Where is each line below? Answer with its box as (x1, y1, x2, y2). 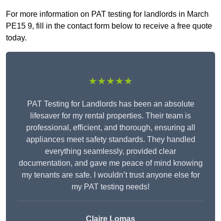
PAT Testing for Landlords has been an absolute (27, 100, 194, 109)
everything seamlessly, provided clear (45, 147, 176, 156)
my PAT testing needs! (72, 183, 149, 191)
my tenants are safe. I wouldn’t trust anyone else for (21, 171, 200, 180)
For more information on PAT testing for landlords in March (6, 10, 209, 19)
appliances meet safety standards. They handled (26, 135, 195, 144)
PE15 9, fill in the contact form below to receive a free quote (6, 22, 212, 31)
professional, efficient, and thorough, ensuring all (26, 123, 195, 132)
